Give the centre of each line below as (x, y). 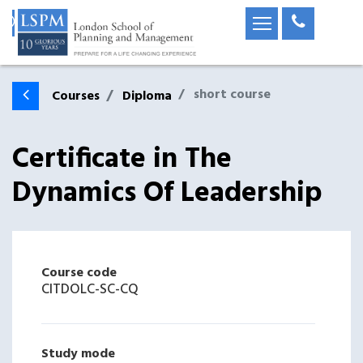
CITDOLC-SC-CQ (90, 290)
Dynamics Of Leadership (167, 194)
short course (232, 95)
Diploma (147, 96)
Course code (79, 273)
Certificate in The (122, 160)
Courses (76, 96)
